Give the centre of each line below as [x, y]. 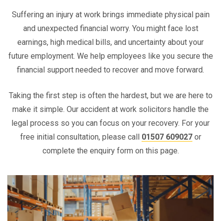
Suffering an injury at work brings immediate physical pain [110, 15]
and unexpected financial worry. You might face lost [110, 28]
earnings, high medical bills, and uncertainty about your [110, 42]
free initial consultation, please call [81, 137]
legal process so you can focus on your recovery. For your [110, 123]
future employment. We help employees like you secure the [110, 56]
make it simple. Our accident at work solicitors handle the [110, 109]
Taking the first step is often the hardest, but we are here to [110, 95]
